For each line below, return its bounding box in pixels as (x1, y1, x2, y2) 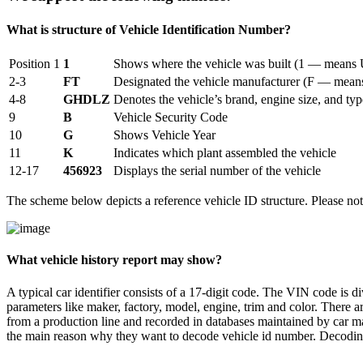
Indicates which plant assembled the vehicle (113, 145, 336, 160)
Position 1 (9, 56, 60, 70)
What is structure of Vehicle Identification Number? (6, 22, 291, 36)
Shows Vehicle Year (113, 127, 216, 142)
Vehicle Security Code (113, 109, 228, 124)
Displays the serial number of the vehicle (113, 163, 321, 177)
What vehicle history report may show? (6, 253, 222, 267)
